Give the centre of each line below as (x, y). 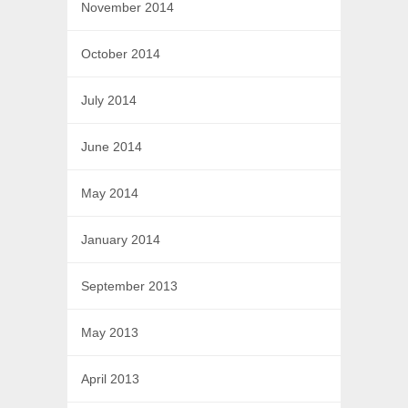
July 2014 (108, 100)
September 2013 (129, 286)
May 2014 (109, 193)
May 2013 (109, 332)
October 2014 (120, 54)
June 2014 (111, 147)
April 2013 (110, 379)
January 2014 (120, 240)
